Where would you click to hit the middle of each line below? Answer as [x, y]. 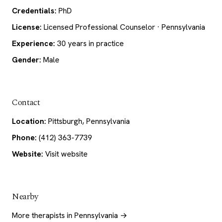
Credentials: [34, 11]
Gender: [27, 60]
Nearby [25, 197]
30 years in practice [89, 44]
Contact [26, 103]
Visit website [66, 154]
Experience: [33, 44]
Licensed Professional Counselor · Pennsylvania [123, 27]
